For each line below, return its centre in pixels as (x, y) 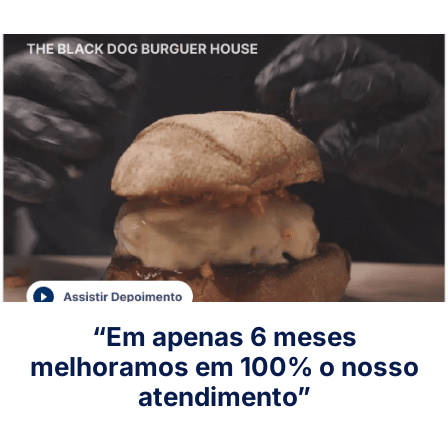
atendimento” (224, 397)
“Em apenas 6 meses (224, 337)
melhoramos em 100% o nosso (224, 367)
